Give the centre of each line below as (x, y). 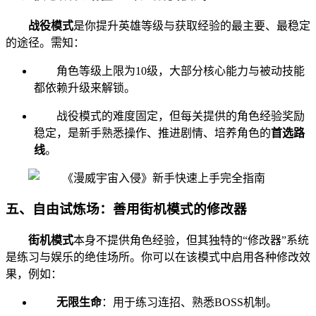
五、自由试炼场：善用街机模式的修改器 (126, 209)
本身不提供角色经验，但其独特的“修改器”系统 (191, 240)
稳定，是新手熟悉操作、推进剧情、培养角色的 (152, 133)
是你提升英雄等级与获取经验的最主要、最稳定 (192, 25)
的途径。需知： (45, 42)
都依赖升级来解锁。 (85, 87)
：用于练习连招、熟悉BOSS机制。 (189, 302)
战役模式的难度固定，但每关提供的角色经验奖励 (181, 116)
